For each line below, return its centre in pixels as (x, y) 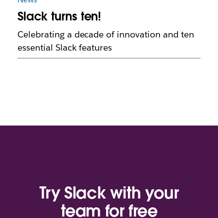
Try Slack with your (109, 193)
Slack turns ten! (59, 17)
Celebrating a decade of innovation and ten (106, 35)
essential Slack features (65, 48)
